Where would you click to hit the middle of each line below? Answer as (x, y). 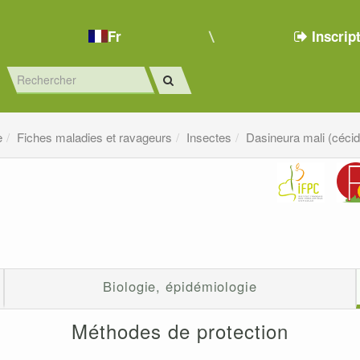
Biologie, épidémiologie (180, 286)
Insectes (209, 137)
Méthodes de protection (180, 331)
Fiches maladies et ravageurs (95, 137)
